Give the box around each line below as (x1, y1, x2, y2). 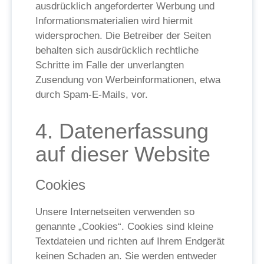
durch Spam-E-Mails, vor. (35, 89, 148, 100)
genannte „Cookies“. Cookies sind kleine (35, 221, 213, 232)
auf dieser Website (35, 142, 210, 166)
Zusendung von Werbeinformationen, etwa (35, 74, 220, 85)
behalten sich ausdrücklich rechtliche (35, 45, 199, 56)
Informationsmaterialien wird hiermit (35, 15, 193, 27)
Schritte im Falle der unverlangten (35, 60, 184, 71)
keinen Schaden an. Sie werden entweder (35, 250, 217, 262)
